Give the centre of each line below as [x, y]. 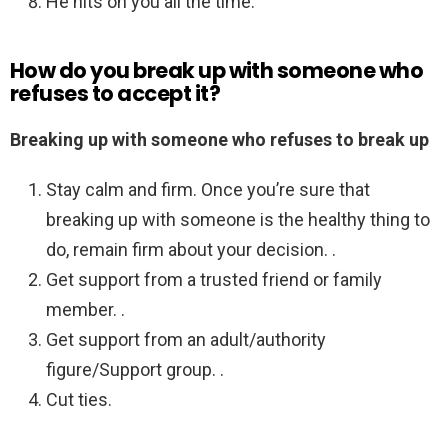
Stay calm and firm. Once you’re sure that [208, 190]
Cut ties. [79, 400]
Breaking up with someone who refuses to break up [219, 140]
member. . [85, 310]
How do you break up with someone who [217, 71]
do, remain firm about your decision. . [191, 250]
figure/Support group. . [135, 370]
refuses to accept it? [115, 94]
